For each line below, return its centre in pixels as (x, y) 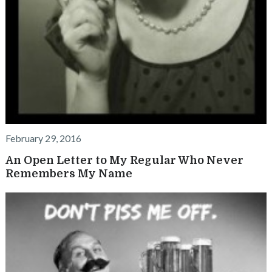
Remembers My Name (69, 173)
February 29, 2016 (43, 138)
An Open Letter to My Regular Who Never (124, 160)
